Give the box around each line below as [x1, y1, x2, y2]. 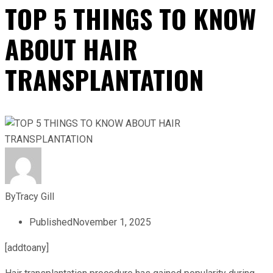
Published [29, 216, 73, 228]
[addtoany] [5, 241, 49, 253]
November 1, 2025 [73, 216, 151, 228]
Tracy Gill [16, 190, 54, 202]
